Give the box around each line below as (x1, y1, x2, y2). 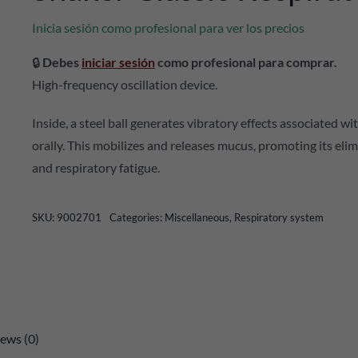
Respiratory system (233, 211, 324, 224)
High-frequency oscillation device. (31, 77, 217, 92)
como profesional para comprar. (154, 54, 337, 70)
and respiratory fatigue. (31, 160, 160, 175)
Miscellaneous (164, 211, 229, 224)
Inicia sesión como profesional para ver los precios (31, 20, 304, 35)
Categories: (109, 211, 165, 224)
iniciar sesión (81, 54, 155, 70)
